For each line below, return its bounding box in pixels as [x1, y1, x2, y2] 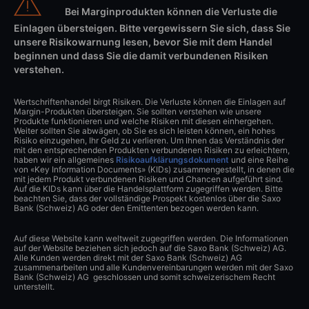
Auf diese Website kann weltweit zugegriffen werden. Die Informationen [14, 232, 288, 243]
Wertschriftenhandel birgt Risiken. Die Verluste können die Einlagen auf [14, 96, 286, 107]
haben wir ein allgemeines [14, 154, 116, 165]
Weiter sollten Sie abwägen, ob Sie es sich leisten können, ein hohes [14, 125, 275, 136]
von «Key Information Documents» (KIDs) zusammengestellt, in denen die [14, 163, 295, 175]
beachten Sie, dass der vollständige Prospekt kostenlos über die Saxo [14, 192, 281, 203]
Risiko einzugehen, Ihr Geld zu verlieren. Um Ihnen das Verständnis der [14, 134, 284, 146]
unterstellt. [14, 281, 54, 292]
